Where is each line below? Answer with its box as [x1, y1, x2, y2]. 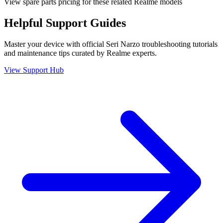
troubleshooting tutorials [140, 39, 218, 48]
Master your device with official [4, 39, 106, 48]
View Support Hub [4, 65, 64, 74]
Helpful [4, 16, 46, 29]
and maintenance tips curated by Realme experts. [4, 48, 157, 57]
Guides [87, 16, 126, 29]
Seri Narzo [106, 39, 140, 48]
